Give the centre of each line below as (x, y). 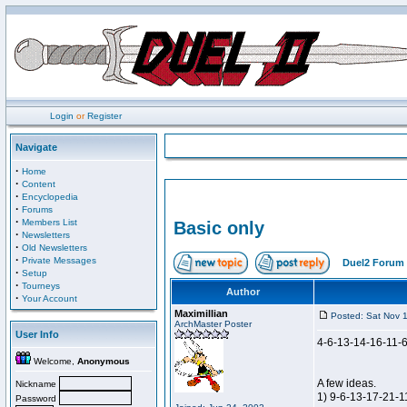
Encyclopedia (50, 197)
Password (37, 398)
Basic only (219, 228)
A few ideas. (347, 383)
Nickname (37, 384)
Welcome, (54, 361)
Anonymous (104, 361)
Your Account (50, 298)
